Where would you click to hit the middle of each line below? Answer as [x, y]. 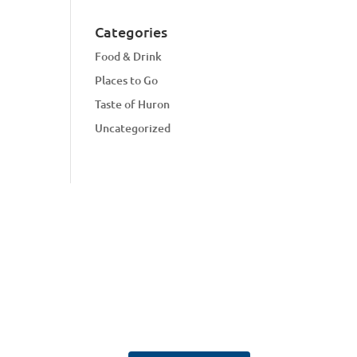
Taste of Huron [133, 104]
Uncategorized [133, 128]
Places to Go [127, 80]
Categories [131, 31]
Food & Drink [129, 56]
